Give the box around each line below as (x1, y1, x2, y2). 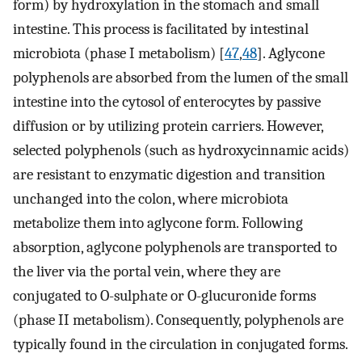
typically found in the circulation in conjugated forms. (13, 335, 347, 353)
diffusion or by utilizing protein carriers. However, (13, 116, 323, 135)
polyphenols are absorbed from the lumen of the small (13, 68, 348, 86)
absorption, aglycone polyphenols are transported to (13, 238, 337, 256)
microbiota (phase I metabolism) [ (13, 44, 225, 62)
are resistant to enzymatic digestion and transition (13, 165, 326, 183)
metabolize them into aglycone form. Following (13, 213, 303, 232)
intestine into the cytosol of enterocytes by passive (13, 92, 321, 111)
